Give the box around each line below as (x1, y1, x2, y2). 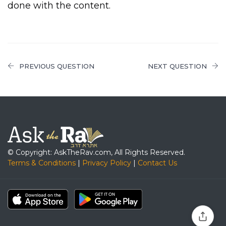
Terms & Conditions (8, 158, 76, 167)
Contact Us (138, 158, 177, 167)
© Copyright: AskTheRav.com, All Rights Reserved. (8, 147, 185, 157)
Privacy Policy (82, 158, 131, 167)
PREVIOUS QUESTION (19, 62, 94, 71)
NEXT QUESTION (148, 62, 207, 71)
